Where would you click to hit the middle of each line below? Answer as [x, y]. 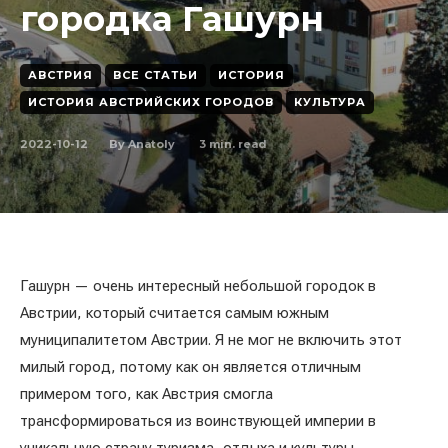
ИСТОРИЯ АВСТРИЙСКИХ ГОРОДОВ [151, 102]
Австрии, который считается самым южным [174, 313]
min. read [236, 143]
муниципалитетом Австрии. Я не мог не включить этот [211, 340]
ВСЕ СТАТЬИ [155, 75]
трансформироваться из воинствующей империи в [198, 421]
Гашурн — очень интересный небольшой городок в [198, 286]
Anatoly [151, 144]
